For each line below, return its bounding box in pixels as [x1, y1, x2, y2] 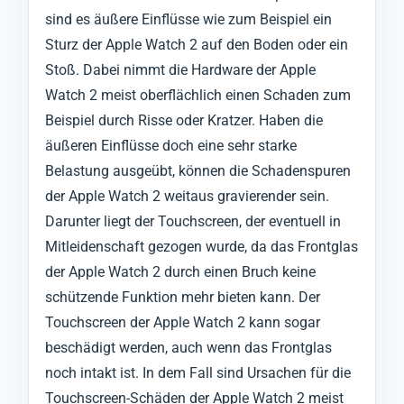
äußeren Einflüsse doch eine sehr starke [45, 137, 297, 155]
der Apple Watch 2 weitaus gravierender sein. [45, 188, 329, 206]
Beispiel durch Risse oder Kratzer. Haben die [45, 112, 323, 130]
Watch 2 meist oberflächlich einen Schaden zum [45, 87, 351, 105]
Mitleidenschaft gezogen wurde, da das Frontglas [45, 238, 358, 256]
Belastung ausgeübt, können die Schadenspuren [45, 162, 351, 180]
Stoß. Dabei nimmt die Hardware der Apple [45, 61, 316, 79]
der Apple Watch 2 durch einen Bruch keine [45, 263, 316, 281]
